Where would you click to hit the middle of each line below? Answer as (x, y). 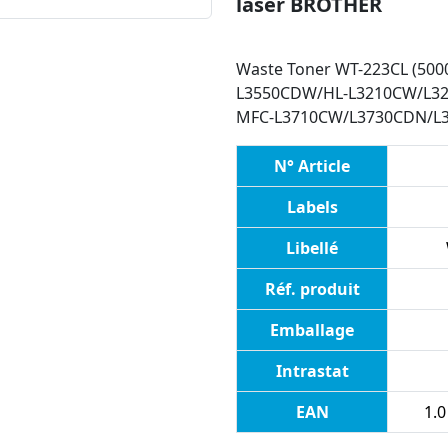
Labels (312, 207)
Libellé (312, 248)
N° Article (312, 166)
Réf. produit (312, 289)
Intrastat (312, 371)
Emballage (312, 330)
